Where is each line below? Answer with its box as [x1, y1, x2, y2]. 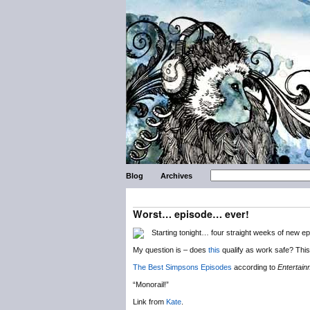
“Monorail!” [133, 280, 169, 289]
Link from [133, 298, 166, 306]
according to [232, 263, 277, 271]
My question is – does [133, 246, 208, 254]
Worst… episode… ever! [133, 207, 249, 221]
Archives [161, 172, 193, 180]
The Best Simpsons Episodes [133, 263, 232, 271]
